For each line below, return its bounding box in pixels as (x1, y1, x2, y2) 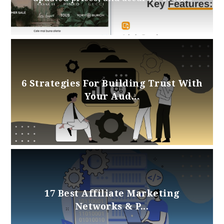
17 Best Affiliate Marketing (44, 188, 179, 199)
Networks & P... (75, 201, 149, 212)
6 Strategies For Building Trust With (21, 78, 203, 89)
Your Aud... (84, 91, 140, 102)
